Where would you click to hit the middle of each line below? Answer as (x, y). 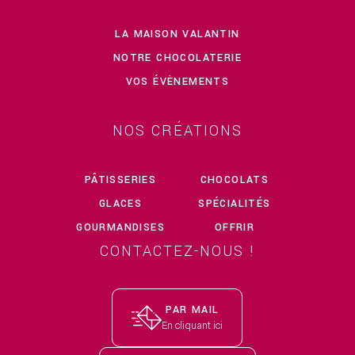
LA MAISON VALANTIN (177, 34)
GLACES (120, 203)
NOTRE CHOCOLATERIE (177, 57)
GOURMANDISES (120, 227)
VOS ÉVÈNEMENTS (177, 81)
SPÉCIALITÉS (235, 203)
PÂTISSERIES (120, 179)
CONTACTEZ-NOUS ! (177, 251)
